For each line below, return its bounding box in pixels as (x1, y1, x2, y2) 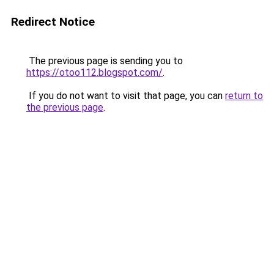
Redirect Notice (11, 15, 95, 29)
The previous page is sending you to (26, 55, 183, 67)
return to (225, 90, 263, 102)
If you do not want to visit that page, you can (26, 90, 225, 102)
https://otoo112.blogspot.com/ (26, 67, 163, 78)
